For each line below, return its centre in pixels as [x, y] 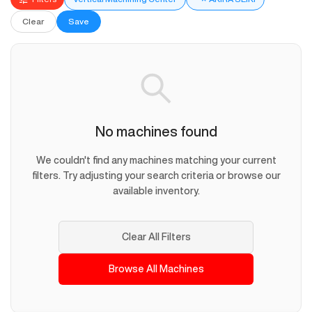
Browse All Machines [156, 269]
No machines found [156, 132]
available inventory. [156, 191]
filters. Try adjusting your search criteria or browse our [156, 176]
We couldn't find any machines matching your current [156, 161]
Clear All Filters [156, 237]
